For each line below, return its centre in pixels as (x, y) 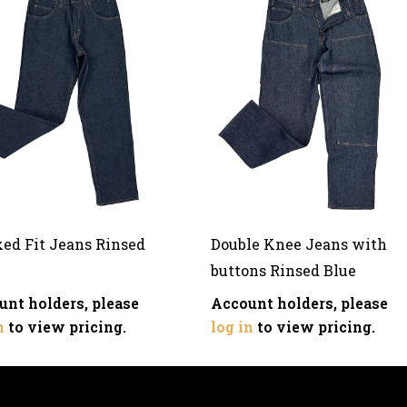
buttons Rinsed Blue (283, 270)
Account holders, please (299, 303)
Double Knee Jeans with (298, 243)
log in (232, 326)
